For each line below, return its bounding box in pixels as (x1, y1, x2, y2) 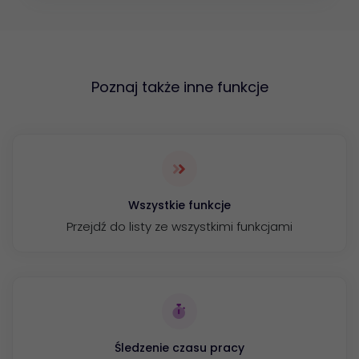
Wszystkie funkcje (128, 196, 231, 213)
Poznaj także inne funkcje (91, 77, 268, 98)
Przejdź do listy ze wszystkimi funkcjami (67, 217, 292, 235)
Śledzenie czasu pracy (115, 339, 244, 356)
